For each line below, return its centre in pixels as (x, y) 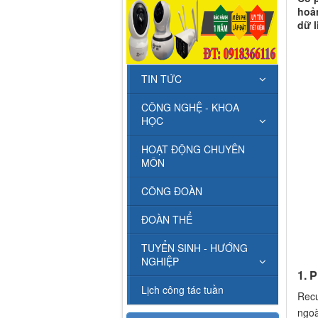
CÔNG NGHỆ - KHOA (190, 108)
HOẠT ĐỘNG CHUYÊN (193, 149)
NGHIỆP (160, 262)
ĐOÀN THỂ (167, 220)
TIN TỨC (161, 79)
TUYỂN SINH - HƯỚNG (194, 248)
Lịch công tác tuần (182, 290)
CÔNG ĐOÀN (172, 191)
